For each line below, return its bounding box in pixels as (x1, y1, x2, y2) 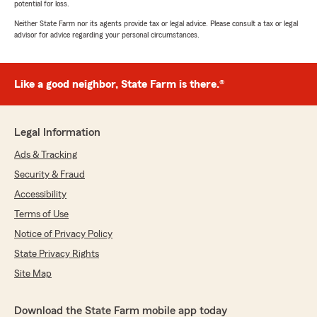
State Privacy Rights (14, 249, 99, 260)
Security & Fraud (14, 170, 85, 180)
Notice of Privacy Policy (14, 229, 113, 240)
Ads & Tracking (14, 150, 77, 161)
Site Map (14, 269, 52, 279)
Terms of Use (14, 209, 69, 220)
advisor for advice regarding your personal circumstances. (14, 30, 200, 40)
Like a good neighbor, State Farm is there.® (14, 79, 224, 91)
